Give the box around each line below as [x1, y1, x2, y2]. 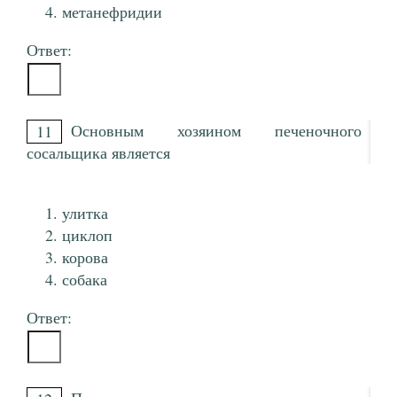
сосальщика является [27, 142, 170, 164]
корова [62, 246, 108, 269]
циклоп [62, 224, 113, 246]
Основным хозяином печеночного [71, 120, 362, 142]
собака [62, 269, 107, 291]
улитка [62, 202, 108, 224]
